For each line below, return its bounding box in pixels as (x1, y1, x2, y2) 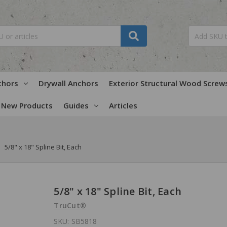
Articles (108, 100, 137, 110)
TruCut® (54, 200, 87, 210)
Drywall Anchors (38, 78, 98, 88)
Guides (63, 100, 89, 110)
